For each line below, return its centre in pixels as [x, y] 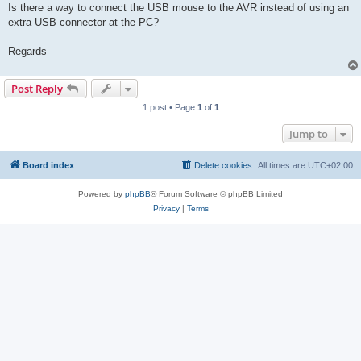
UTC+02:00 [330, 166]
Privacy [166, 209]
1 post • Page [170, 108]
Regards [27, 52]
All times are [283, 166]
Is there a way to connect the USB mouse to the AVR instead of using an [178, 8]
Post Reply [37, 89]
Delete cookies [223, 166]
